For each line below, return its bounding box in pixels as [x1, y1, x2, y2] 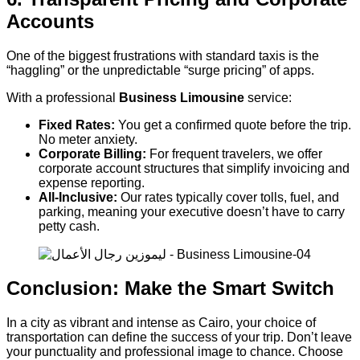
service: [244, 90, 292, 104]
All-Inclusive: [39, 190, 117, 204]
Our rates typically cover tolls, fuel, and [117, 190, 339, 204]
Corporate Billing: [39, 146, 146, 161]
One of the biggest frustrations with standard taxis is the [6, 48, 319, 63]
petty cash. [39, 219, 100, 233]
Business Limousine [119, 90, 244, 104]
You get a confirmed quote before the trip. [115, 117, 351, 132]
